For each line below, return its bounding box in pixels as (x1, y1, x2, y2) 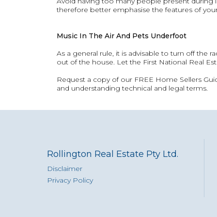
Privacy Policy (47, 176, 93, 185)
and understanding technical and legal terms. (57, 84, 208, 93)
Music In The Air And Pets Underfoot (57, 31, 186, 40)
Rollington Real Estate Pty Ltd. (47, 149, 178, 159)
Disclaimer (47, 164, 82, 173)
